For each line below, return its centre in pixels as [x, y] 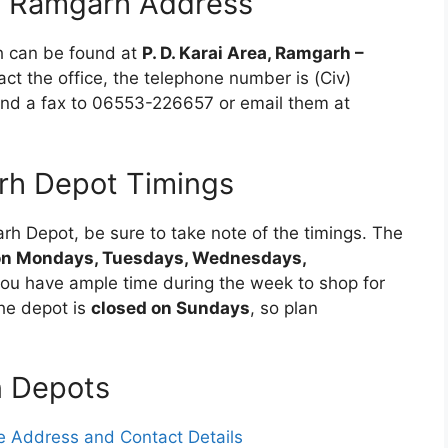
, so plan [284, 307]
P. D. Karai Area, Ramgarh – [253, 53]
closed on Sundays [170, 307]
